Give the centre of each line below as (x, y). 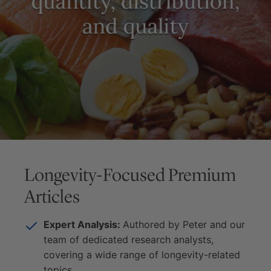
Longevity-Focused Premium (130, 175)
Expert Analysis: (83, 224)
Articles (52, 197)
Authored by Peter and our (184, 224)
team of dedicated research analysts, (129, 240)
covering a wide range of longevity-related (142, 255)
